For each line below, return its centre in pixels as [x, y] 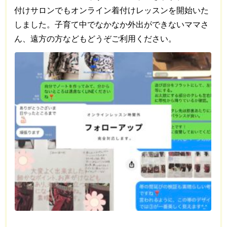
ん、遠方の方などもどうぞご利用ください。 [95, 39]
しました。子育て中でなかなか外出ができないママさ [111, 24]
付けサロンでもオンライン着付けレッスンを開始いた [111, 10]
